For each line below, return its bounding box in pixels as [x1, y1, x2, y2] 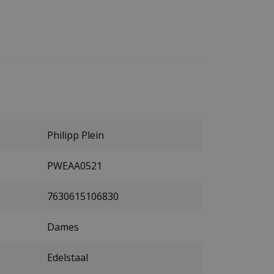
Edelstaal [47, 250, 88, 264]
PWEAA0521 [47, 158, 102, 172]
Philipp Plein [47, 128, 104, 142]
